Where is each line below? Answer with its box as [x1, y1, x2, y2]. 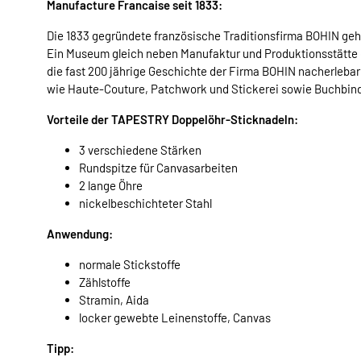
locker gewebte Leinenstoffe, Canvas [79, 309, 271, 325]
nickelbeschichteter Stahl [79, 195, 212, 210]
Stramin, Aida [79, 292, 149, 307]
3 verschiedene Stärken [79, 142, 201, 157]
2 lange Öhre [79, 177, 143, 193]
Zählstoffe [79, 274, 131, 289]
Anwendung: [47, 226, 113, 241]
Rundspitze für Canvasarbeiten [79, 160, 238, 175]
